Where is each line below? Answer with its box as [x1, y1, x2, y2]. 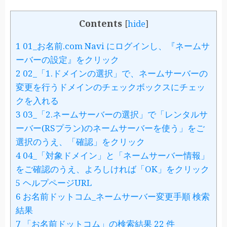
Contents [79, 17, 122, 29]
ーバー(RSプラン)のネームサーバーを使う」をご [16, 122, 205, 134]
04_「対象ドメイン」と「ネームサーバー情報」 [21, 149, 209, 162]
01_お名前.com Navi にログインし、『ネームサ [21, 40, 210, 52]
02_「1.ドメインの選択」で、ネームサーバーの [21, 67, 208, 80]
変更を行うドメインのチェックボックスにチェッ [16, 81, 205, 93]
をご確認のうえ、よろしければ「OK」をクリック [16, 163, 209, 175]
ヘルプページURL [21, 177, 92, 189]
